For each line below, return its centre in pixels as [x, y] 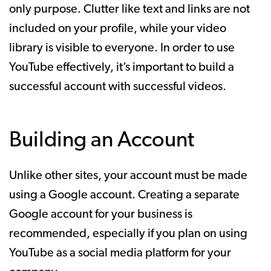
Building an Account [102, 141]
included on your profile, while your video [118, 29]
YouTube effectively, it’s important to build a [122, 67]
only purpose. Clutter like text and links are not [129, 9]
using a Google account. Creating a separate [124, 195]
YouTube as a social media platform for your [120, 253]
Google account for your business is [101, 214]
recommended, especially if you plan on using [128, 234]
